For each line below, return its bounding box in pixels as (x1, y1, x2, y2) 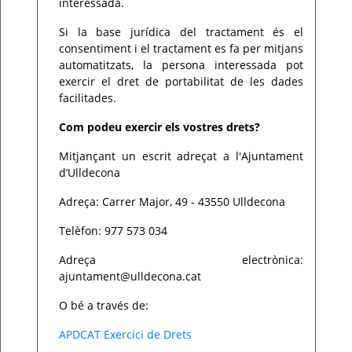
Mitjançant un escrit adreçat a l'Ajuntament (59, 148, 303, 163)
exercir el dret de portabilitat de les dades (59, 74, 303, 89)
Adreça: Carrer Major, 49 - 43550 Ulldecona (59, 194, 285, 209)
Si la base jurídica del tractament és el (59, 24, 303, 39)
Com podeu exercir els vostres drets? (59, 119, 260, 134)
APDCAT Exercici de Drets (59, 327, 192, 342)
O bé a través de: (59, 298, 148, 313)
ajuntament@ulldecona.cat (59, 269, 201, 284)
